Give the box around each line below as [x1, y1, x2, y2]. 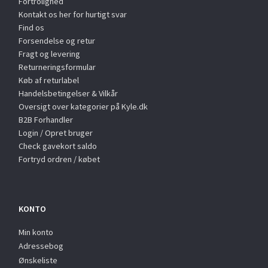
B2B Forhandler [19, 114, 73, 125]
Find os [19, 22, 44, 33]
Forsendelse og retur [19, 35, 95, 46]
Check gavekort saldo [19, 140, 97, 151]
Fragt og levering [19, 48, 80, 59]
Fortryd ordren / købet [19, 153, 100, 165]
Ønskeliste [19, 254, 57, 266]
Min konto [19, 226, 53, 237]
